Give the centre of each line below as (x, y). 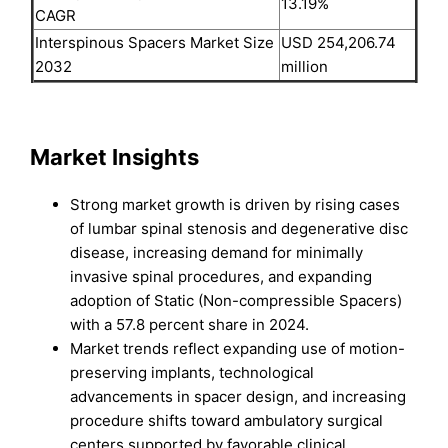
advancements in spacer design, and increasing (238, 397)
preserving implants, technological (192, 373)
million (304, 66)
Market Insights (115, 156)
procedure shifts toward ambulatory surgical (227, 421)
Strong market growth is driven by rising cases (235, 205)
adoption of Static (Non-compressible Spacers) (236, 301)
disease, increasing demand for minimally (217, 253)
